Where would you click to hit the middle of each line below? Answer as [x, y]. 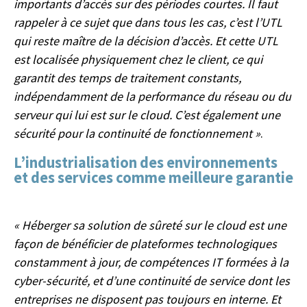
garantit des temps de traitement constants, [127, 77]
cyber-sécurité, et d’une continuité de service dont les [152, 280]
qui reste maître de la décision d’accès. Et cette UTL [146, 40]
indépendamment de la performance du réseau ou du [152, 96]
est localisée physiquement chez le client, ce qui [138, 59]
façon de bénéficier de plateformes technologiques [145, 243]
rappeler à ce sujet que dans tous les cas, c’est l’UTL [148, 22]
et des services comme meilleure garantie [153, 177]
